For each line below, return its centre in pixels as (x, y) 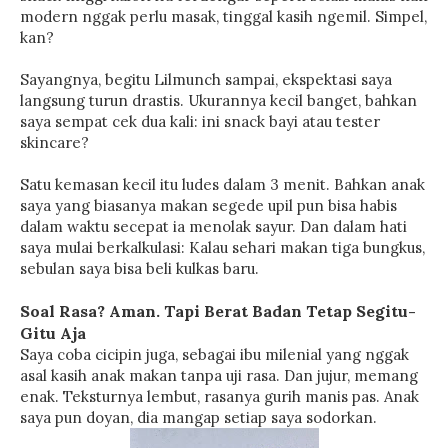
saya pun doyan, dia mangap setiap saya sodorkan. (198, 417)
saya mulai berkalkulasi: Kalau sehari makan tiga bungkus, (222, 247)
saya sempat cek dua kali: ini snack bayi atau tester (200, 121)
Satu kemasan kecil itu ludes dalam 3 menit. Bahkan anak (222, 184)
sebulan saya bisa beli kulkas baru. (139, 268)
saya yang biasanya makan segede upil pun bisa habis (208, 205)
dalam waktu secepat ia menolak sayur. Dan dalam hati (213, 226)
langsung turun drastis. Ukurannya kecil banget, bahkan (218, 100)
